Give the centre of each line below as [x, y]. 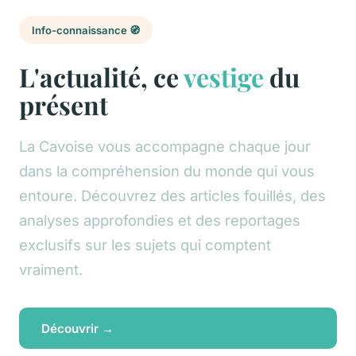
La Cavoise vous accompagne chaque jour [165, 146]
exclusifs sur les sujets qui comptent [145, 244]
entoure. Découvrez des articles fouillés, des [172, 195]
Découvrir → [77, 328]
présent [64, 104]
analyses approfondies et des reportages [160, 220]
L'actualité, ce [101, 76]
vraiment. [51, 269]
